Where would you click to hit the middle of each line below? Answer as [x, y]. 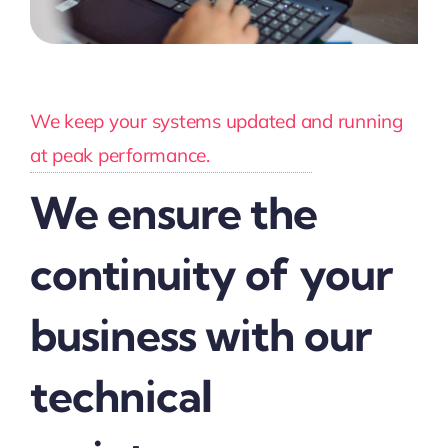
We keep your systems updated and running [216, 121]
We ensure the [173, 213]
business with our [200, 335]
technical [121, 396]
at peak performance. [119, 155]
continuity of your [211, 274]
